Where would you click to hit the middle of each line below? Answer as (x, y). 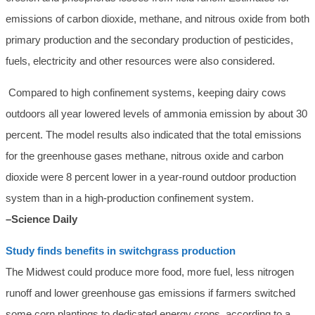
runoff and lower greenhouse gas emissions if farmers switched (150, 293)
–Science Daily (41, 219)
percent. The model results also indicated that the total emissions (154, 135)
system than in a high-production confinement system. (130, 198)
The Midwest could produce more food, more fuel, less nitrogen (150, 272)
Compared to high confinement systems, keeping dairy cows (146, 93)
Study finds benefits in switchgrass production (121, 251)
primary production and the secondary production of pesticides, (149, 40)
